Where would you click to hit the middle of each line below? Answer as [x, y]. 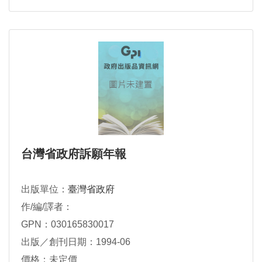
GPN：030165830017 [68, 224]
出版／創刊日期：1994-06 [76, 242]
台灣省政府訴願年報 [81, 154]
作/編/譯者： [47, 207]
